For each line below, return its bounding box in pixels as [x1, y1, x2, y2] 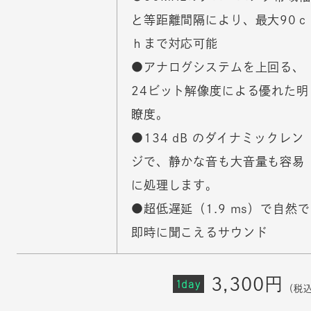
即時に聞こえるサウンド [131, 226, 268, 238]
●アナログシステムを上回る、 [131, 60, 305, 73]
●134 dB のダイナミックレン [131, 131, 304, 144]
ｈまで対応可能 [131, 37, 218, 49]
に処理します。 [131, 178, 218, 191]
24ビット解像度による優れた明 [131, 84, 309, 96]
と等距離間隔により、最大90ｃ [131, 13, 309, 26]
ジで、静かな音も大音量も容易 [131, 155, 305, 167]
